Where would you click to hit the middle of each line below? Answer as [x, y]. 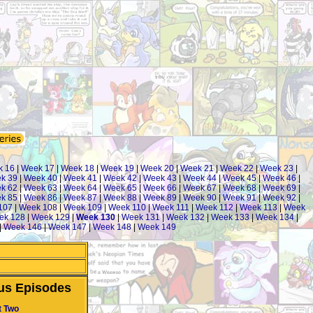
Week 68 [240, 188]
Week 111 [170, 208]
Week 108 [38, 208]
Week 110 [127, 208]
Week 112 [214, 208]
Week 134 [275, 217]
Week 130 [96, 217]
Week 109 [82, 208]
